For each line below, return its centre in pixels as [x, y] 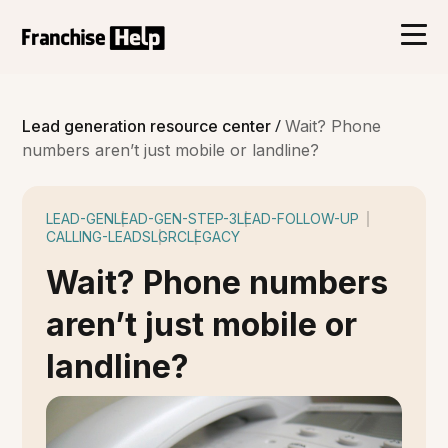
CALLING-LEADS [99, 236]
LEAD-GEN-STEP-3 [176, 218]
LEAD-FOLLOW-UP [298, 218]
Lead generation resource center [149, 125]
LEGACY [214, 236]
